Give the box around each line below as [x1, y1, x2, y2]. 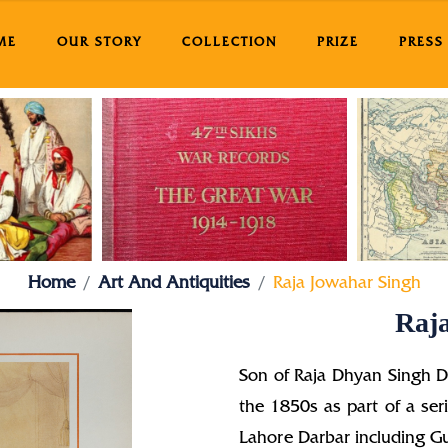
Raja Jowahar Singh [272, 276, 421, 295]
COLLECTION [182, 37, 277, 50]
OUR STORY [57, 37, 142, 50]
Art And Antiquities [97, 276, 250, 295]
